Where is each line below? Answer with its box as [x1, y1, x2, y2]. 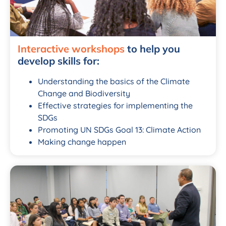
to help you [125, 42, 180, 55]
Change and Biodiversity [38, 88, 130, 98]
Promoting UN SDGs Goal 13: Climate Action [38, 124, 201, 135]
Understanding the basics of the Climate [38, 76, 190, 86]
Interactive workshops [18, 42, 125, 55]
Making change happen [38, 136, 126, 147]
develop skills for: [18, 54, 99, 67]
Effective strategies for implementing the [38, 100, 193, 110]
